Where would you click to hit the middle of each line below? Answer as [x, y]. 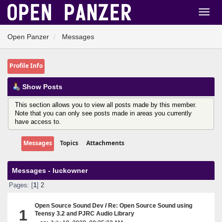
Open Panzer [28, 37]
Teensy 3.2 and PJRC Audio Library [85, 213]
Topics [69, 143]
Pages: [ [21, 186]
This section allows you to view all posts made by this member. [106, 105]
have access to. [38, 122]
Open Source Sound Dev [69, 205]
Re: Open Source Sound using [150, 205]
